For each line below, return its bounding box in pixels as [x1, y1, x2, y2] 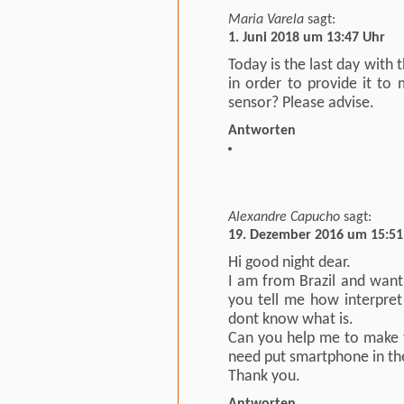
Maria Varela [228, 12, 304, 27]
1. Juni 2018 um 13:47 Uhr [228, 30, 385, 45]
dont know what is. [228, 311, 353, 327]
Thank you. [228, 368, 300, 384]
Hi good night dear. [228, 254, 351, 271]
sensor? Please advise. [228, 95, 374, 111]
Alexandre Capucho [228, 209, 340, 225]
